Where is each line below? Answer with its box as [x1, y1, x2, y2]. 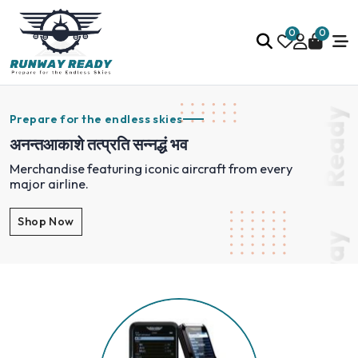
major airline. [10, 176, 89, 193]
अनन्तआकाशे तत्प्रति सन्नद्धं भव [10, 134, 188, 155]
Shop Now [18, 214, 74, 229]
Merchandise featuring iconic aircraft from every [10, 161, 292, 177]
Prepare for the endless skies [10, 112, 183, 127]
